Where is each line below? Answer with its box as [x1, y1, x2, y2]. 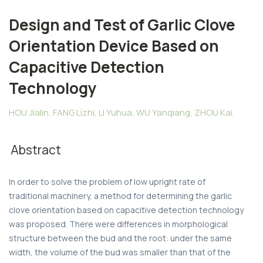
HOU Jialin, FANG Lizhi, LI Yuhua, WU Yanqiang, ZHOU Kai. [9, 106, 234, 119]
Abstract [11, 141, 61, 158]
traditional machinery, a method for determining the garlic [9, 190, 232, 201]
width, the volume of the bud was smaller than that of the [9, 246, 231, 258]
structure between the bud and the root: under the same [9, 232, 232, 244]
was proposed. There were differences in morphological [9, 218, 228, 230]
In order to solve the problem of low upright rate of [9, 176, 205, 187]
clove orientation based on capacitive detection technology [9, 204, 244, 215]
